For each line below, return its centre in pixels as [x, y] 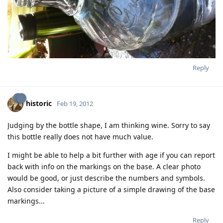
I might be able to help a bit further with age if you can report [111, 155]
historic [39, 103]
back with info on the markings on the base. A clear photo [104, 166]
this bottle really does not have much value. [80, 136]
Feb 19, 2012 [75, 103]
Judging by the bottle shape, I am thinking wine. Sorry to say [109, 125]
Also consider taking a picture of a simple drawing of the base [111, 189]
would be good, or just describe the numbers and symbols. [106, 178]
